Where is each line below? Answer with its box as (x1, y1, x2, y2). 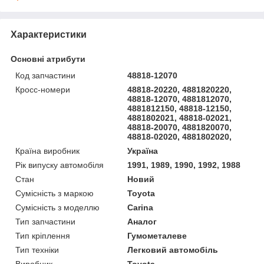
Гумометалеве (127, 230, 187, 240)
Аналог (127, 216, 157, 226)
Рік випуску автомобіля (15, 160, 104, 170)
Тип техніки (15, 245, 59, 255)
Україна (127, 146, 159, 156)
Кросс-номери (15, 84, 70, 94)
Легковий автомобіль (127, 245, 219, 255)
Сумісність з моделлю (15, 202, 100, 212)
